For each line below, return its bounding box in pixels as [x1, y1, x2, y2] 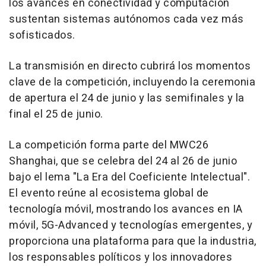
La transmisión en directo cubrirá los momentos [9, 58, 251, 74]
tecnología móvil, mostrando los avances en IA [9, 201, 243, 217]
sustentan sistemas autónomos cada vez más [9, 11, 244, 27]
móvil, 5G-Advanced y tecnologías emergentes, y [9, 217, 252, 233]
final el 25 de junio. [9, 106, 103, 122]
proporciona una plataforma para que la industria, [9, 233, 256, 249]
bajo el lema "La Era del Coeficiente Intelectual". [9, 169, 250, 185]
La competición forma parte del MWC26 [9, 137, 208, 153]
